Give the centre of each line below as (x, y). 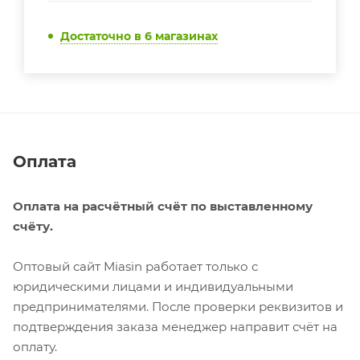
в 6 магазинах (176, 36)
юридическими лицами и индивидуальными (153, 286)
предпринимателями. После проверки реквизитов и (178, 306)
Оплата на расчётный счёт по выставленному (163, 206)
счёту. (33, 226)
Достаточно (97, 36)
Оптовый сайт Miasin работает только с (135, 266)
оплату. (35, 346)
